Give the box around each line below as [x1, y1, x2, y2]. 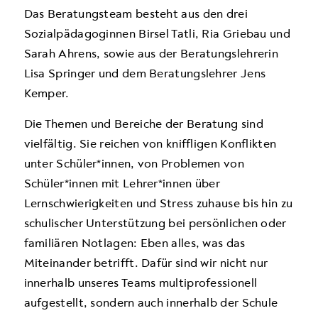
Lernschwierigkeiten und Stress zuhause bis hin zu [23, 195, 293, 211]
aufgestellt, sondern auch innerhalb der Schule [23, 295, 278, 310]
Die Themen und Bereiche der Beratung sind [23, 116, 263, 131]
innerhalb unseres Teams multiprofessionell [23, 275, 258, 290]
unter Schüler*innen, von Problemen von [23, 155, 244, 171]
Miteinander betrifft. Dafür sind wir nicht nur [23, 255, 268, 270]
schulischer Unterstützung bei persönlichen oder [23, 215, 287, 231]
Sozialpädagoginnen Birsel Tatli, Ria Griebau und [23, 26, 290, 42]
